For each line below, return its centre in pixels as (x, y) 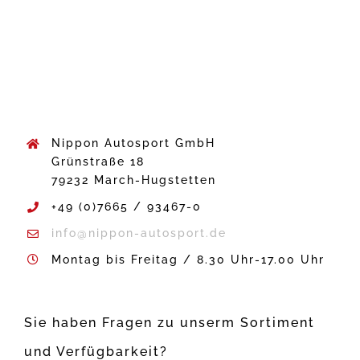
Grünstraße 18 (98, 162)
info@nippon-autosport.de (139, 233)
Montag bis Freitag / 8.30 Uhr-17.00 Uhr (188, 259)
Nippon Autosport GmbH (133, 143)
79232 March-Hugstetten (133, 180)
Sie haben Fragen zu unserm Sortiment (170, 323)
